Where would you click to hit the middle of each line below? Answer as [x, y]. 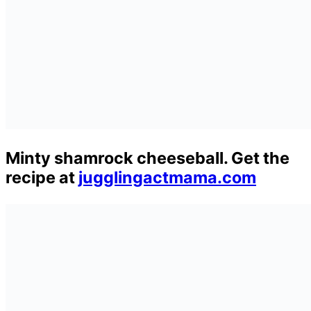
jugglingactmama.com [167, 178]
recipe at [42, 178]
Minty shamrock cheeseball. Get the [148, 158]
